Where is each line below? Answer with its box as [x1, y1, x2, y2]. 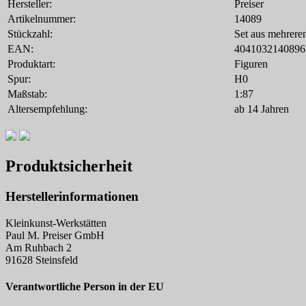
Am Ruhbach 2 [5, 241, 72, 253]
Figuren [234, 58, 268, 70]
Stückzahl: [8, 28, 53, 40]
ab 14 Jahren [234, 103, 289, 115]
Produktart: [8, 58, 55, 70]
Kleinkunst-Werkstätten [5, 217, 107, 229]
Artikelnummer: [8, 13, 76, 25]
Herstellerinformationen [5, 189, 139, 204]
